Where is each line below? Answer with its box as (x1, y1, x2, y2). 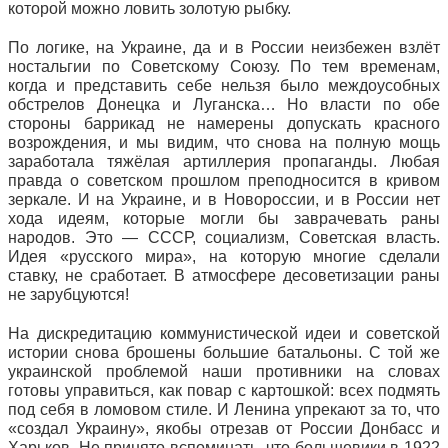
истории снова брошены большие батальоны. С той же (8, 344, 440, 361)
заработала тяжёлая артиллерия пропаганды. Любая (8, 153, 440, 170)
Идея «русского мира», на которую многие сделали (8, 248, 440, 265)
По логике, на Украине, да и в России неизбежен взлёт (8, 39, 440, 56)
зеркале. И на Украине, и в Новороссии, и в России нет (8, 191, 440, 208)
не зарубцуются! (8, 286, 129, 303)
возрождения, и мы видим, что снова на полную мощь (8, 134, 440, 151)
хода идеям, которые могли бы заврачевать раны (8, 210, 440, 227)
